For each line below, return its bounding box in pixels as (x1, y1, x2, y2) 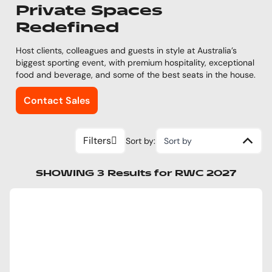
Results (107, 169, 154, 178)
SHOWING (36, 169, 97, 178)
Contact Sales (24, 93, 90, 107)
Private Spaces (16, 4, 162, 18)
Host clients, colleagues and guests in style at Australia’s (16, 44, 237, 56)
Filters (83, 134, 111, 147)
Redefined (16, 21, 119, 35)
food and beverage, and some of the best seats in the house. (16, 69, 256, 80)
